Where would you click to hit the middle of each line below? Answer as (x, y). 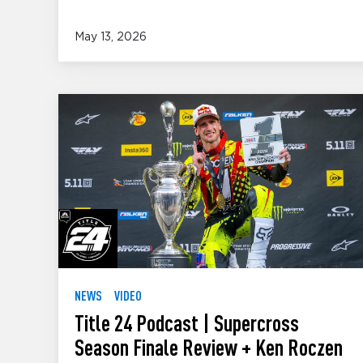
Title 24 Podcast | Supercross (187, 323)
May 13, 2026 (111, 38)
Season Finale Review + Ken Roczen (209, 347)
